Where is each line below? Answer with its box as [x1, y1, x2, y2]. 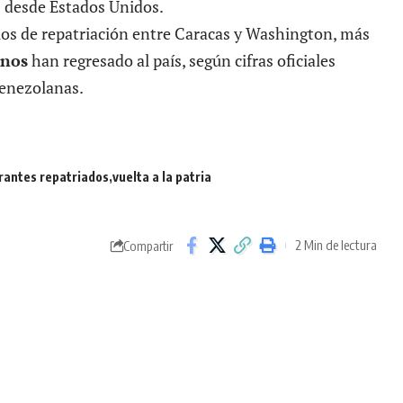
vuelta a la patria [112, 168, 211, 184]
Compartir [123, 237, 174, 254]
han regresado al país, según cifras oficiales [28, 49, 336, 71]
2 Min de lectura [295, 237, 378, 254]
